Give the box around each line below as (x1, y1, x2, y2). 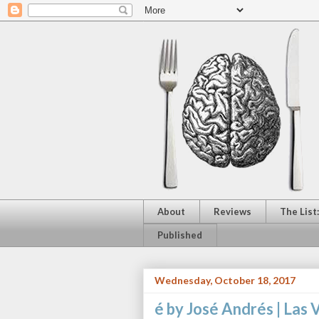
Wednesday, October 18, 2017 (154, 274, 296, 287)
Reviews (214, 205, 251, 217)
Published (157, 229, 202, 241)
